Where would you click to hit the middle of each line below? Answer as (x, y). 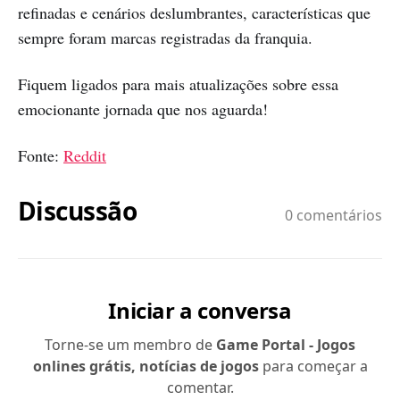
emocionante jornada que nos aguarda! (143, 108)
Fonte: (41, 155)
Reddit (85, 155)
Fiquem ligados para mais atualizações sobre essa (178, 83)
